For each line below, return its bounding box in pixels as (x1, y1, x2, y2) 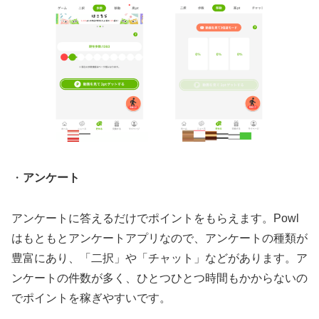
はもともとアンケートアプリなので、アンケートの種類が (11, 231, 308, 244)
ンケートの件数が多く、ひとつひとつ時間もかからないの (11, 271, 308, 284)
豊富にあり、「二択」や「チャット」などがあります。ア (11, 251, 308, 264)
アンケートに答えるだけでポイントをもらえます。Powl (11, 211, 299, 224)
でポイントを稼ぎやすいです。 (11, 291, 171, 304)
